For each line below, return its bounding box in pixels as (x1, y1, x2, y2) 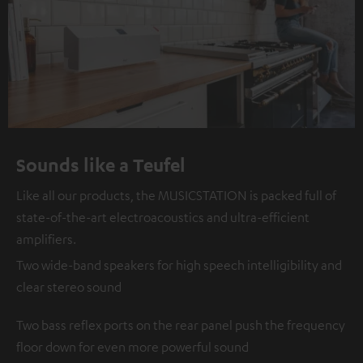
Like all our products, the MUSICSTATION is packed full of (16, 186, 336, 203)
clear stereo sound (16, 278, 122, 295)
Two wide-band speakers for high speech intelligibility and (16, 256, 342, 273)
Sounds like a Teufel (16, 152, 186, 176)
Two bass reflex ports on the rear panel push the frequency (16, 316, 345, 333)
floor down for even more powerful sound (16, 338, 249, 355)
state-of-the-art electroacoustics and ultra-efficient (16, 208, 310, 225)
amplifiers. (16, 230, 76, 247)
